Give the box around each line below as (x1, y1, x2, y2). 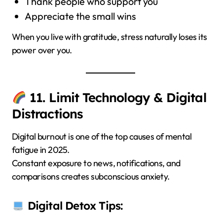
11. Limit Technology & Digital (26, 89, 206, 106)
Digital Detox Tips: (24, 199, 123, 213)
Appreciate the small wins (24, 10, 136, 23)
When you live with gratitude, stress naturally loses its (12, 31, 207, 43)
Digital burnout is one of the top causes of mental (12, 131, 191, 143)
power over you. (12, 44, 72, 56)
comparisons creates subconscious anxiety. (12, 171, 170, 183)
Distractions (12, 106, 83, 122)
